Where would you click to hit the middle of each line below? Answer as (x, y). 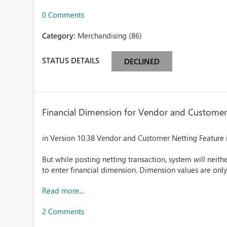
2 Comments (63, 211)
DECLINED (142, 61)
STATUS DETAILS (71, 60)
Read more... (63, 191)
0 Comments (63, 15)
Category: (60, 35)
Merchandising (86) (110, 35)
